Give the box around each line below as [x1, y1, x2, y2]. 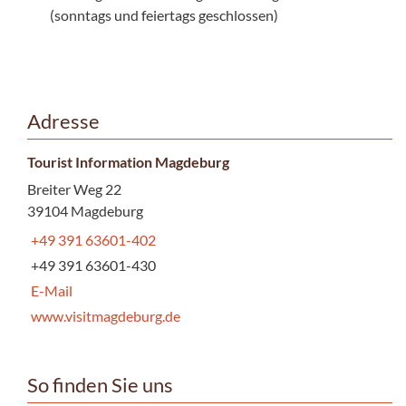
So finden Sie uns [27, 372, 173, 397]
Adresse [27, 109, 100, 133]
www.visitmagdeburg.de [31, 306, 180, 324]
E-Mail [31, 281, 72, 299]
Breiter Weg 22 [27, 179, 121, 198]
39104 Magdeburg [27, 201, 143, 219]
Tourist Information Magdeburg [27, 152, 229, 170]
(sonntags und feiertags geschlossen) [50, 5, 278, 24]
